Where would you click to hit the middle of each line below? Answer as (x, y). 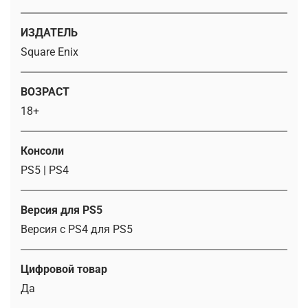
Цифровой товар (64, 269)
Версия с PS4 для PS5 (77, 229)
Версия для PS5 (62, 210)
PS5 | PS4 (45, 170)
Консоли (42, 151)
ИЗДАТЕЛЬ (49, 32)
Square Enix (49, 52)
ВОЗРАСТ (45, 91)
